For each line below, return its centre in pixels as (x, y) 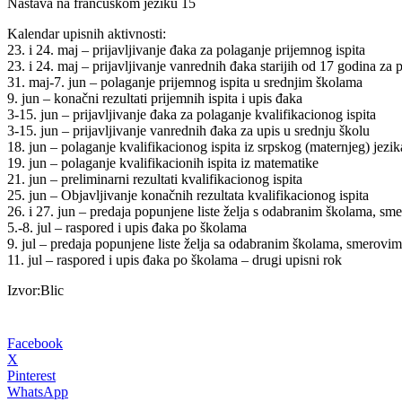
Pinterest (31, 375)
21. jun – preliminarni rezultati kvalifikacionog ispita (155, 179)
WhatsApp (38, 391)
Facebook (35, 343)
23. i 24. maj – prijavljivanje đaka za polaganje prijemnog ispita (186, 49)
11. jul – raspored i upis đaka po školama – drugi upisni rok (175, 259)
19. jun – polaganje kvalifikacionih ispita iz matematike (163, 162)
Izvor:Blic (37, 290)
